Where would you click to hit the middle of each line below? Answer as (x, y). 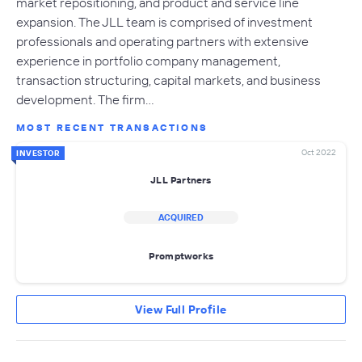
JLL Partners (181, 179)
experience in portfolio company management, (148, 61)
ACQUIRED (181, 218)
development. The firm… (85, 100)
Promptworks (181, 255)
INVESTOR (38, 154)
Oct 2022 (319, 153)
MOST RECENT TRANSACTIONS (112, 128)
